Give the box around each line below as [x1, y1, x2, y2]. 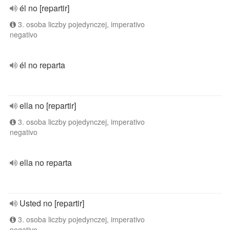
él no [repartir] [20, 2, 69, 14]
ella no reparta [20, 157, 72, 168]
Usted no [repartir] [20, 197, 84, 209]
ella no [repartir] [20, 100, 76, 111]
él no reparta [20, 59, 65, 71]
